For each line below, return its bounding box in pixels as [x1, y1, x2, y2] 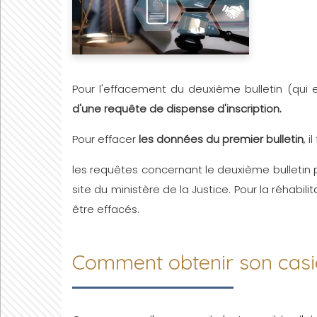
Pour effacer [72, 131, 139, 146]
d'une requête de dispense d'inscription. [72, 100, 282, 116]
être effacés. [72, 201, 139, 217]
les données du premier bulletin [139, 131, 304, 146]
